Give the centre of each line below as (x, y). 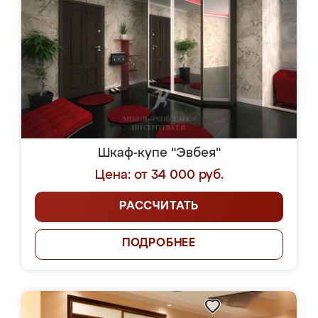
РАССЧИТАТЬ (159, 207)
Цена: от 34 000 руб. (159, 175)
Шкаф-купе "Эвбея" (159, 153)
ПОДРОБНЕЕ (159, 243)
